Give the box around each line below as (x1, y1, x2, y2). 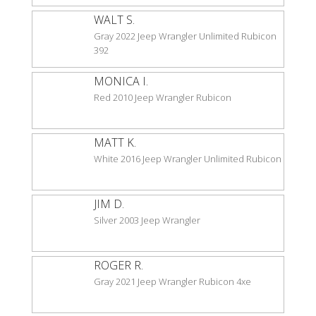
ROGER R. (94, 257, 143, 273)
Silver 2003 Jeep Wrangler (94, 213, 200, 226)
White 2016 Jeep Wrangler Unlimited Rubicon (94, 152, 281, 165)
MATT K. (94, 134, 136, 150)
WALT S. (94, 11, 135, 28)
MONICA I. (94, 73, 148, 89)
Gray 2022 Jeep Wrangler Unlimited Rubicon (94, 29, 276, 42)
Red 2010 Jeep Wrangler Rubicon (94, 90, 231, 104)
